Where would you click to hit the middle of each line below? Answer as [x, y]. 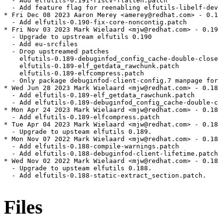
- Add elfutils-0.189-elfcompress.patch [82, 117]
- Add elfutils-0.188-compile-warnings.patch [91, 146]
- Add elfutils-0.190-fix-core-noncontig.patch [95, 22]
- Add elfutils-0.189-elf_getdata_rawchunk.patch [99, 95]
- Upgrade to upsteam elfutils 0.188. [78, 168]
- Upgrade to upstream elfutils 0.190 [78, 37]
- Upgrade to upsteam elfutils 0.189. [78, 132]
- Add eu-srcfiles [41, 44]
